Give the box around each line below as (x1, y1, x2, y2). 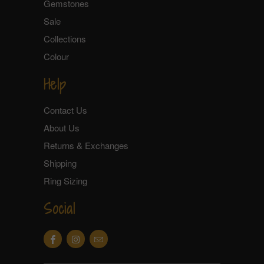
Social (44, 199, 75, 219)
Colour (44, 49, 69, 62)
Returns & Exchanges (44, 139, 128, 152)
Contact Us (44, 104, 87, 117)
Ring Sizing (44, 174, 87, 187)
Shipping (44, 157, 77, 170)
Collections (44, 32, 86, 45)
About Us (44, 121, 80, 134)
